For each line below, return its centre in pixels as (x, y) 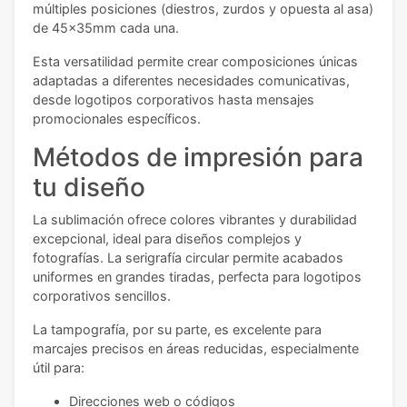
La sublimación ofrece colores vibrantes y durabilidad (195, 219)
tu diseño (89, 187)
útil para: (59, 367)
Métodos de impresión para (198, 157)
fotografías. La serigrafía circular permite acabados (188, 257)
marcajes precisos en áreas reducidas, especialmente (196, 348)
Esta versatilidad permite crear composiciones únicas (195, 61)
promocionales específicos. (117, 118)
